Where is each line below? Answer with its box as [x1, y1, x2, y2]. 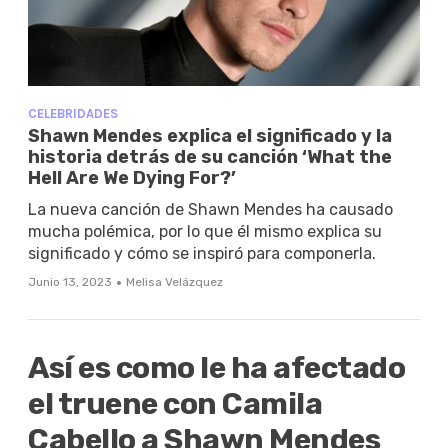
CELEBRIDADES [28, 106, 118, 122]
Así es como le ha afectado [28, 350, 405, 387]
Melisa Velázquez [126, 275, 223, 290]
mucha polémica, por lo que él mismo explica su [28, 222, 382, 242]
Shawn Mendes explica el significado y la [28, 125, 392, 148]
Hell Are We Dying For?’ [28, 167, 236, 190]
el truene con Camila [28, 386, 322, 423]
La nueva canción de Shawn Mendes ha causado [28, 200, 393, 220]
